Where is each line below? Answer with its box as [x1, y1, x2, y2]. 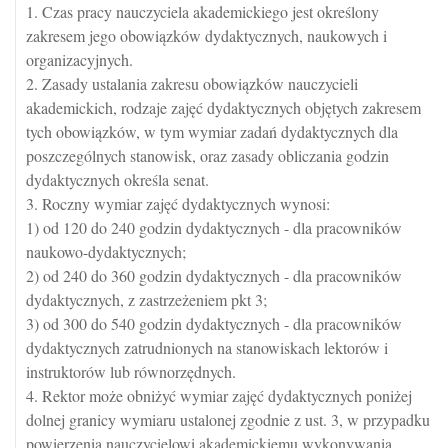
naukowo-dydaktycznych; [26, 241, 186, 262]
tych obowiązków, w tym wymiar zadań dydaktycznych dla [26, 121, 398, 142]
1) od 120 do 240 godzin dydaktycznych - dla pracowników [26, 217, 402, 238]
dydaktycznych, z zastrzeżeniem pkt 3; [26, 289, 267, 310]
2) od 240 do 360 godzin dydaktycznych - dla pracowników [26, 265, 402, 286]
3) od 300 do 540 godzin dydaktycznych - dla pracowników [26, 313, 402, 334]
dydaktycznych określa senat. [26, 169, 209, 190]
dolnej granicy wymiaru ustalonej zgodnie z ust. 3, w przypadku [26, 409, 430, 430]
